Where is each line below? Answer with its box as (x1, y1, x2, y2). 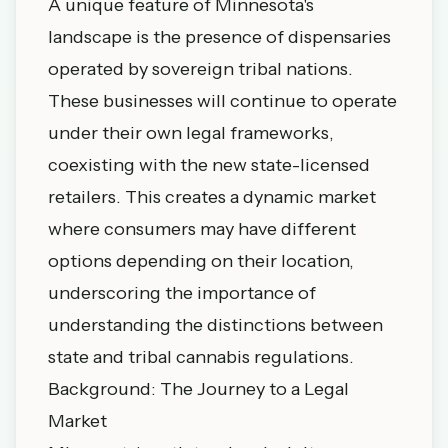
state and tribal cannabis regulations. (48, 346, 354, 368)
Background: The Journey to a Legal (48, 378, 349, 400)
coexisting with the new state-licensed (48, 154, 370, 176)
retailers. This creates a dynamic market (48, 186, 376, 208)
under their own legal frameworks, (48, 122, 334, 144)
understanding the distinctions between (48, 314, 383, 336)
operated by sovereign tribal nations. (48, 58, 353, 80)
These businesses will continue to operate (48, 90, 397, 112)
